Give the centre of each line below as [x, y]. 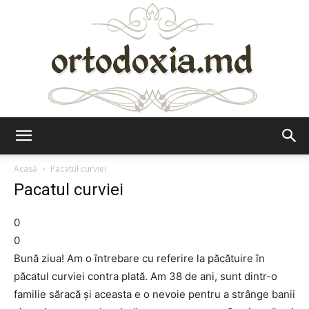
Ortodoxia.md [185, 147]
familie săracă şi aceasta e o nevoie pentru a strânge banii [154, 294]
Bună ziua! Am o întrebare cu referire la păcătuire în [139, 258]
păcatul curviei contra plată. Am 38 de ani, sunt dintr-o [146, 276]
